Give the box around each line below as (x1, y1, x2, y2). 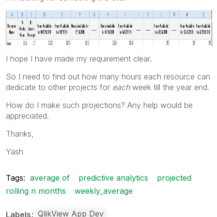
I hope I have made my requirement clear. (6, 53, 152, 63)
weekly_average (75, 186, 133, 196)
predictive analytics (78, 172, 148, 183)
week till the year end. (130, 82, 209, 92)
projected (157, 172, 191, 183)
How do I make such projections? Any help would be (6, 100, 193, 110)
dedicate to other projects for (6, 82, 112, 92)
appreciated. (6, 110, 49, 121)
